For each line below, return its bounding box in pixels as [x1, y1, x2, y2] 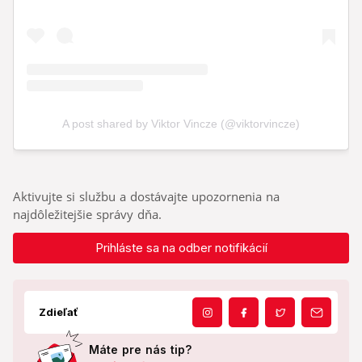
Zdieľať [39, 305, 78, 319]
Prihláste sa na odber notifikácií [95, 240, 267, 256]
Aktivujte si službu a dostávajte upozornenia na [13, 188, 280, 205]
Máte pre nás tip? [89, 343, 192, 357]
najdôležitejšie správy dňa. [13, 206, 162, 223]
